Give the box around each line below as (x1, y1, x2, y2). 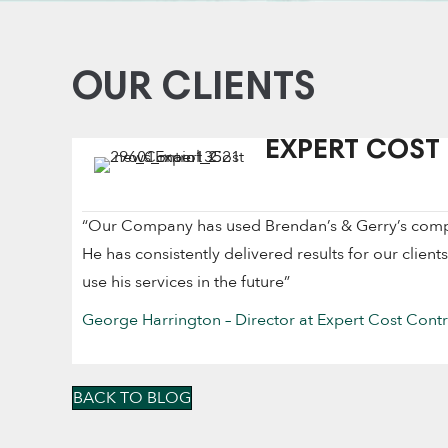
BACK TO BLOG (73, 387, 191, 409)
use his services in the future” (82, 271, 290, 293)
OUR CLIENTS (72, 70, 316, 110)
